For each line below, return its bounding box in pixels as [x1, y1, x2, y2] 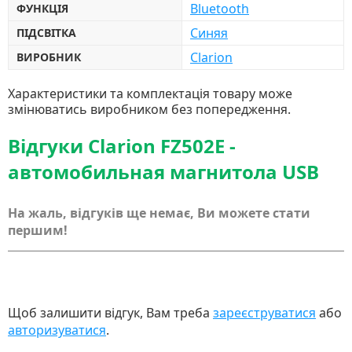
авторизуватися [8, 321, 106, 339]
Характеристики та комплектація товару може [8, 85, 292, 102]
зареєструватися [213, 304, 316, 321]
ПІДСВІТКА [16, 25, 76, 40]
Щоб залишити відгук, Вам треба [8, 304, 213, 321]
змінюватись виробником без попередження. [8, 101, 291, 118]
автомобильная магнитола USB [8, 159, 319, 185]
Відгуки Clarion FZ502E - [8, 133, 236, 159]
